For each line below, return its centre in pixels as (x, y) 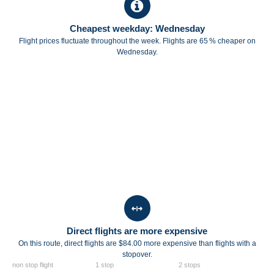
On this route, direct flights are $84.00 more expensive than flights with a (137, 243)
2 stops (190, 265)
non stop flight (33, 265)
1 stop (105, 265)
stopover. (137, 254)
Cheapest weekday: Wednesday (137, 28)
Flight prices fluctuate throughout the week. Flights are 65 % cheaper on (137, 41)
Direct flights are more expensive (137, 231)
